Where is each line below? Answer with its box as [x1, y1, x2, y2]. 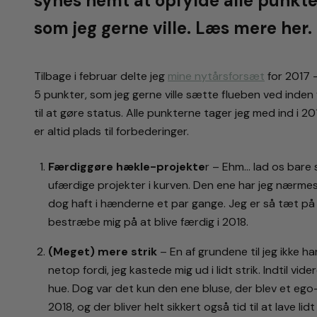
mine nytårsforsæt [168, 69, 265, 84]
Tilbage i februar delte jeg [34, 69, 168, 84]
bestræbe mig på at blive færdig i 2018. [48, 214, 248, 230]
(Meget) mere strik [48, 244, 157, 260]
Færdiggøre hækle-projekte [48, 159, 205, 175]
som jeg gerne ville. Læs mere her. [34, 17, 312, 40]
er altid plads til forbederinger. [34, 124, 189, 139]
